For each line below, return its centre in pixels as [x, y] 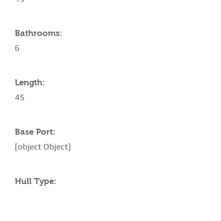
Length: [30, 83]
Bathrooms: [38, 33]
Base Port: [35, 132]
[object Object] [43, 147]
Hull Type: [36, 181]
